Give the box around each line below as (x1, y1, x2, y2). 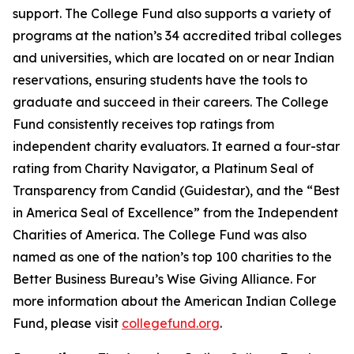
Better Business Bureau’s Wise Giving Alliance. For (13, 271, 316, 287)
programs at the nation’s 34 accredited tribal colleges (13, 28, 341, 43)
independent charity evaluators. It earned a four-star (13, 138, 340, 154)
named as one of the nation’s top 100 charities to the (13, 249, 332, 265)
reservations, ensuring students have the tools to (13, 72, 307, 88)
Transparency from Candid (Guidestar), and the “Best (13, 183, 340, 198)
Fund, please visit (13, 315, 122, 331)
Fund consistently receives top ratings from (13, 116, 274, 132)
